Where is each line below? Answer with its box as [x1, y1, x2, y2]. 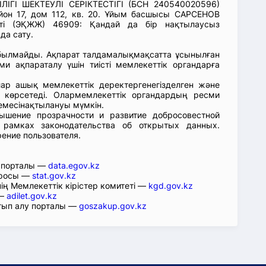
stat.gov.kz [32, 170, 76, 180]
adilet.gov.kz [7, 191, 57, 201]
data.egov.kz [48, 160, 100, 170]
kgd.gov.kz [148, 180, 193, 191]
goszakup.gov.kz [79, 201, 147, 211]
